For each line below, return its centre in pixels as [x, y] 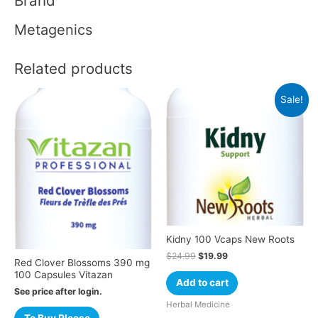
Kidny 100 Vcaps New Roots [230, 239]
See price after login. [58, 291]
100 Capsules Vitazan [64, 274]
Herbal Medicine [198, 305]
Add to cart [202, 283]
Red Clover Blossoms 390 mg [82, 262]
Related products [73, 68]
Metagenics [53, 30]
